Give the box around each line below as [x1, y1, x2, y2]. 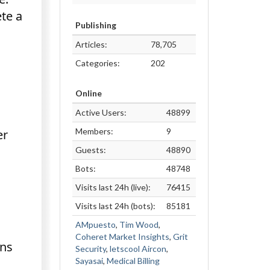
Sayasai [75, 256, 103, 266]
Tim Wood [119, 219, 159, 230]
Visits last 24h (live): [75, 182, 151, 192]
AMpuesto [75, 219, 116, 230]
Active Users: [75, 107, 127, 118]
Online [75, 88, 102, 98]
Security [75, 243, 106, 254]
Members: [75, 126, 113, 136]
